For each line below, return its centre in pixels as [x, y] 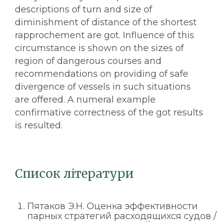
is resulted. [39, 125]
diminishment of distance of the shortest [106, 22]
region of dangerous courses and [88, 61]
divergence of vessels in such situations [103, 87]
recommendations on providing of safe [102, 74]
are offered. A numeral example [85, 100]
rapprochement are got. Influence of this [105, 35]
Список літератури [74, 174]
